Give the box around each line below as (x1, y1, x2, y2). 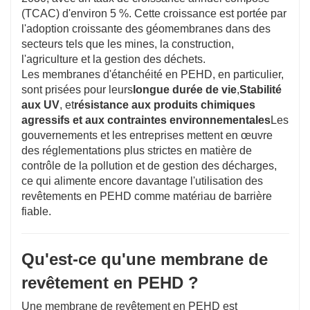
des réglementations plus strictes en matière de (21, 144, 252, 156)
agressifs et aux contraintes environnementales (21, 113, 271, 126)
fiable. (21, 205, 51, 217)
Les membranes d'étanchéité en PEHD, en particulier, (21, 68, 284, 80)
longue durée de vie (133, 83, 237, 95)
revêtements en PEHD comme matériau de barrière (21, 190, 272, 202)
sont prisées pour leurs (21, 83, 133, 95)
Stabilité (239, 83, 282, 95)
